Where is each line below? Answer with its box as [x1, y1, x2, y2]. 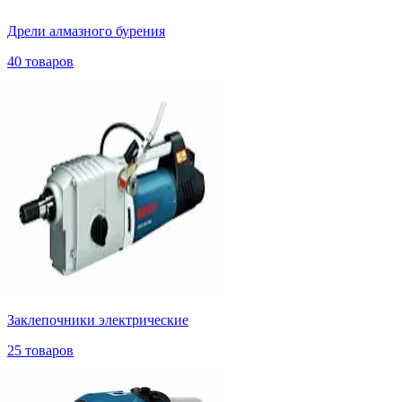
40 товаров [7, 53, 74, 69]
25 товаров [7, 342, 74, 358]
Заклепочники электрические [7, 311, 188, 328]
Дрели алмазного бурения [7, 22, 165, 39]
